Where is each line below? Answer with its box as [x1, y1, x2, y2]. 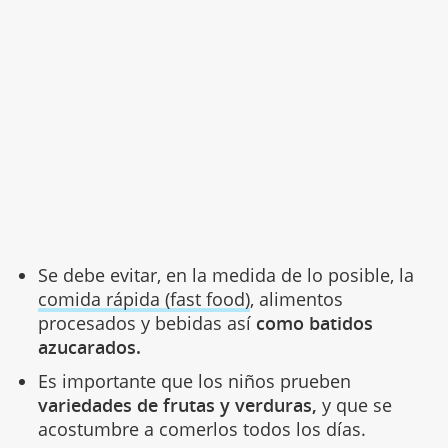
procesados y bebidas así [37, 311, 256, 336]
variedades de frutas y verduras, [37, 393, 317, 418]
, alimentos [249, 287, 343, 312]
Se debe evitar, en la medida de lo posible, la [37, 263, 414, 288]
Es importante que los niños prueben [37, 369, 351, 394]
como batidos [255, 311, 373, 336]
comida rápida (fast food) [37, 287, 250, 312]
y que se [316, 393, 392, 418]
